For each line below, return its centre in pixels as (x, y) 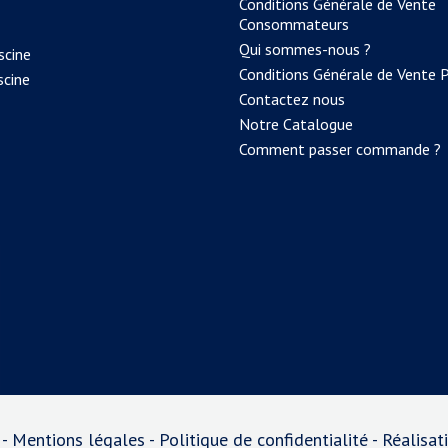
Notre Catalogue (296, 123)
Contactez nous (292, 98)
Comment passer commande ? (340, 148)
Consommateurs (294, 23)
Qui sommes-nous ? (305, 48)
